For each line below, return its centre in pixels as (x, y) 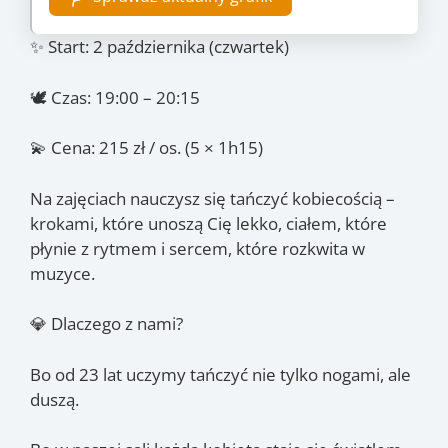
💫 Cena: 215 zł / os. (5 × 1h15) (146, 147)
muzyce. (62, 273)
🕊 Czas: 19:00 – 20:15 (115, 97)
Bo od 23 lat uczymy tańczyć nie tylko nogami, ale (220, 374)
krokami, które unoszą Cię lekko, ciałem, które (208, 223)
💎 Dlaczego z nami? (106, 323)
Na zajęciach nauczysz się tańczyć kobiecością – (212, 198)
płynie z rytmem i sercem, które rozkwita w (197, 248)
